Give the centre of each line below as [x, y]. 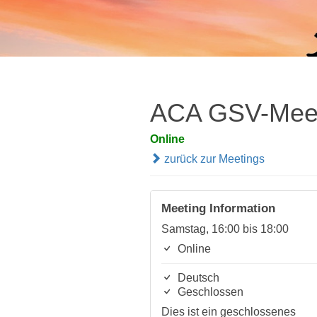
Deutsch [197, 278]
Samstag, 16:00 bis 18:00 [225, 229]
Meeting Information [218, 208]
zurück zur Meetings [213, 159]
